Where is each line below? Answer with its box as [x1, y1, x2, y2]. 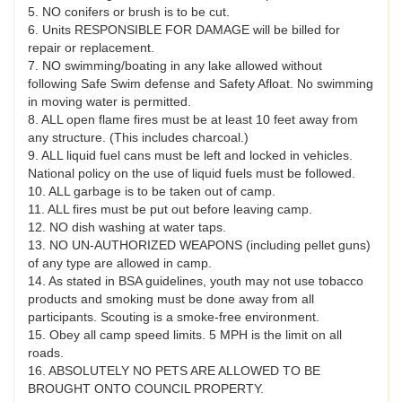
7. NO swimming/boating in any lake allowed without [28, 58, 322, 74]
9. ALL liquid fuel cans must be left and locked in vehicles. [28, 148, 353, 163]
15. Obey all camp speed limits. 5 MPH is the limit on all [28, 328, 342, 343]
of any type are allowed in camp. [28, 256, 212, 271]
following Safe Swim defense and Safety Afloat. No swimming [28, 76, 373, 92]
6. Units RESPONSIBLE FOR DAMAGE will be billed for [28, 22, 340, 38]
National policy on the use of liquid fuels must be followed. [28, 166, 355, 181]
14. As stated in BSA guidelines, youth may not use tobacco [28, 274, 363, 289]
